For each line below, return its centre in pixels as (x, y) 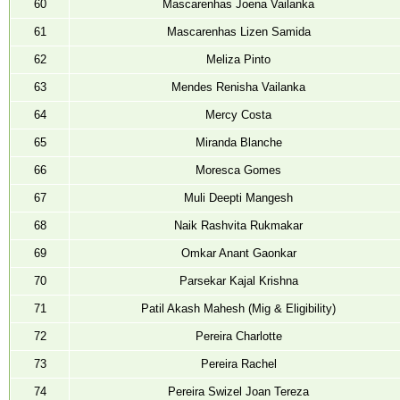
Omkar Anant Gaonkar (238, 253)
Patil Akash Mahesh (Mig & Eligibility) (238, 308)
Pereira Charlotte (238, 336)
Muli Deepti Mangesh (238, 197)
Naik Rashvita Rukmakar (238, 225)
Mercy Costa (238, 114)
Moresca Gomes (238, 170)
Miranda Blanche (238, 142)
